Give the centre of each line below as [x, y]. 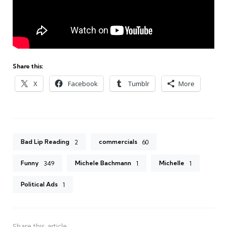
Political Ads [39, 184]
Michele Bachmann [103, 163]
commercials [118, 142]
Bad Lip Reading [45, 142]
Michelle [172, 163]
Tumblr [139, 84]
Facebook [83, 84]
